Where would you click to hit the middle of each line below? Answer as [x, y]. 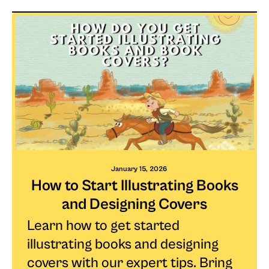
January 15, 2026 [139, 169]
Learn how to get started [103, 226]
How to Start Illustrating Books [134, 186]
